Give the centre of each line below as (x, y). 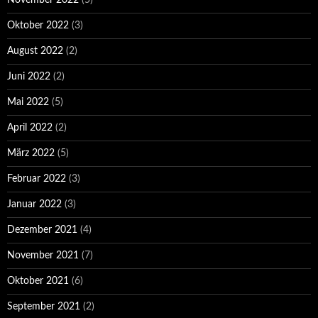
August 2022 (35, 51)
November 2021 (43, 256)
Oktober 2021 (38, 281)
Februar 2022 (37, 179)
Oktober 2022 (38, 26)
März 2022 (31, 153)
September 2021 (44, 307)
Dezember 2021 (42, 230)
